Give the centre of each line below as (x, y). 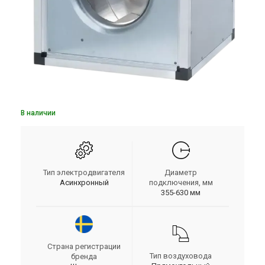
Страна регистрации (84, 246)
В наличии (38, 113)
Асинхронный (84, 182)
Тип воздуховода (181, 256)
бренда (84, 256)
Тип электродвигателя (84, 172)
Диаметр (181, 172)
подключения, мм (181, 182)
